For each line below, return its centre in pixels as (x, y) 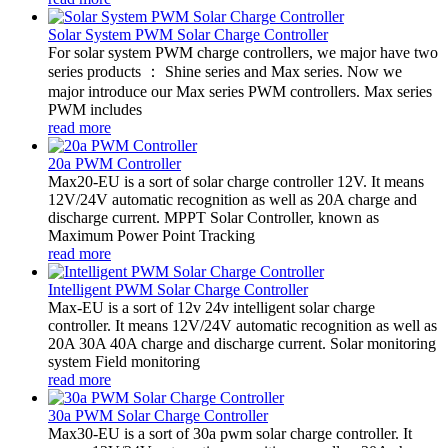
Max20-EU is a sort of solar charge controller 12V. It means (236, 181)
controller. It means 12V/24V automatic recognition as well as (242, 325)
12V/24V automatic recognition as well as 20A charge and (232, 199)
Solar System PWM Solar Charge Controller (188, 34)
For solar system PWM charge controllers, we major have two (243, 52)
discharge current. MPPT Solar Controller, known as (213, 217)
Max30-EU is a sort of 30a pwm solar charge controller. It (230, 433)
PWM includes (95, 109)
